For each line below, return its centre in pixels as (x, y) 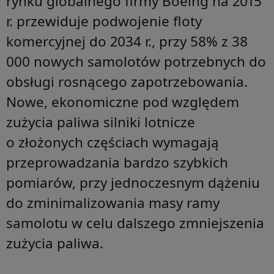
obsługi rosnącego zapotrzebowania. (127, 82)
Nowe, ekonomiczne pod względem (123, 102)
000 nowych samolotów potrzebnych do (136, 62)
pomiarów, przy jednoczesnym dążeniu (133, 183)
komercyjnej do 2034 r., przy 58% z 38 (127, 42)
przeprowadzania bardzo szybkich (117, 163)
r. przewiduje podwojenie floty (104, 21)
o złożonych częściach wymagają (113, 143)
